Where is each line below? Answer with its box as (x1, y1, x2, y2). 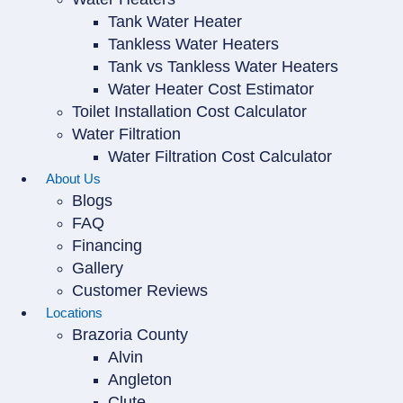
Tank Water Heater (108, 13, 242, 31)
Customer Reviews (72, 282, 208, 300)
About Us (46, 171, 101, 186)
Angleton (108, 371, 172, 389)
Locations (46, 305, 103, 320)
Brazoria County (72, 326, 188, 344)
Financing (72, 237, 142, 255)
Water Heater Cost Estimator (108, 80, 314, 98)
